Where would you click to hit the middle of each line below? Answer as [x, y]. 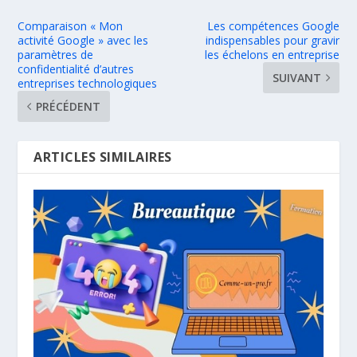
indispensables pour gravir [272, 41]
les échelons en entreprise [272, 55]
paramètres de [56, 55]
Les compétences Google [273, 26]
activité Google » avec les [83, 41]
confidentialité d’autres [76, 69]
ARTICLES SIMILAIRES [103, 157]
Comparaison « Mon [71, 26]
